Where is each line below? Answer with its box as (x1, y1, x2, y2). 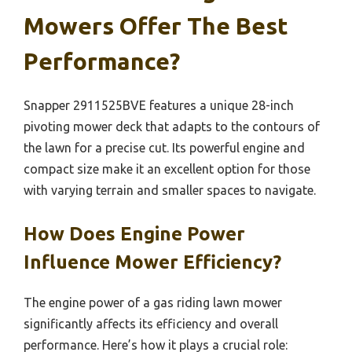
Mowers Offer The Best (24, 13, 288, 40)
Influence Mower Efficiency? (24, 251, 281, 273)
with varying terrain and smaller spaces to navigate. (24, 183, 316, 198)
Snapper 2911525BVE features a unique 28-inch (24, 98, 294, 113)
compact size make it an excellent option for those (24, 162, 310, 177)
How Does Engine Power (24, 223, 245, 245)
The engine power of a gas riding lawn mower (24, 295, 282, 310)
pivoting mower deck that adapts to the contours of (24, 119, 320, 134)
